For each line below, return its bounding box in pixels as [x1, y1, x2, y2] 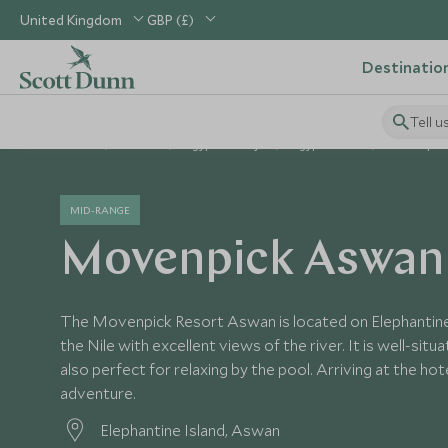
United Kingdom [20, 11, 122, 29]
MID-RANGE [70, 203, 130, 217]
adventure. [60, 383, 136, 403]
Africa [122, 137, 158, 152]
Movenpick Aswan [60, 238, 444, 286]
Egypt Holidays [186, 137, 265, 152]
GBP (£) [147, 11, 194, 29]
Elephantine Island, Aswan [100, 420, 280, 440]
